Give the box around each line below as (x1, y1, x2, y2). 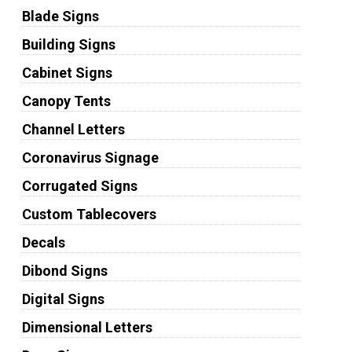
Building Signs (21, 36, 115, 53)
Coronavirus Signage (21, 149, 159, 166)
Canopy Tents (21, 93, 111, 109)
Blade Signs (21, 8, 99, 24)
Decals (21, 234, 65, 251)
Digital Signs (21, 291, 104, 307)
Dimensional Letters (21, 319, 152, 335)
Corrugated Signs (21, 178, 137, 194)
